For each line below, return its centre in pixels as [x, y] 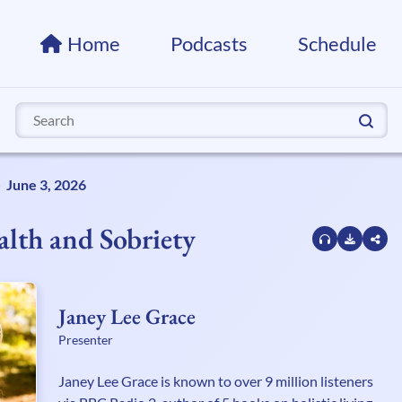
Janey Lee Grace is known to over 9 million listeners [216, 380]
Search [35, 112]
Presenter [86, 339]
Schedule [337, 44]
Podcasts [209, 44]
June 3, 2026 [46, 184]
